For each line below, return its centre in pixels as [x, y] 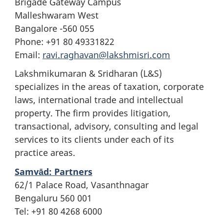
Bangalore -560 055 [55, 28]
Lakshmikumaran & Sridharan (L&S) [88, 73]
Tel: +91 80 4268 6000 [58, 211]
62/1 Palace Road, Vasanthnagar [82, 185]
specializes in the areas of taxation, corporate [109, 87]
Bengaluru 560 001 [53, 198]
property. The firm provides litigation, [93, 113]
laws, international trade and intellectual [99, 100]
